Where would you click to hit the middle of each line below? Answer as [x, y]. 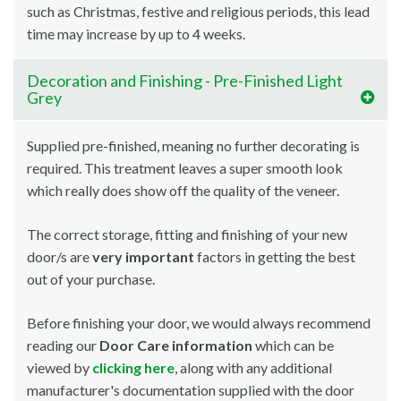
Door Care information [176, 346]
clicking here [133, 368]
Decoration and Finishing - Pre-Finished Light [185, 81]
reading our [63, 346]
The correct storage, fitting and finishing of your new [187, 235]
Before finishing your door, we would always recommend [199, 323]
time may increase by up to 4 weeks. [137, 34]
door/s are [60, 257]
